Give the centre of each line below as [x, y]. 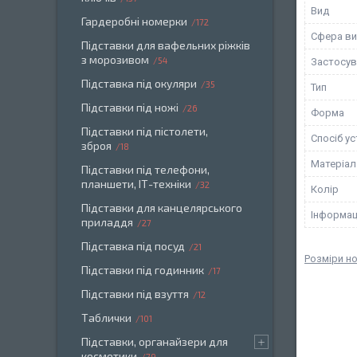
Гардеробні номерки [134, 21]
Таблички [106, 318]
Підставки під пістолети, [145, 131]
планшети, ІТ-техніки [136, 184]
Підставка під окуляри [139, 83]
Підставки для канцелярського [162, 208]
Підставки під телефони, [145, 169]
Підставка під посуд [133, 246]
